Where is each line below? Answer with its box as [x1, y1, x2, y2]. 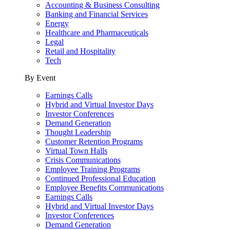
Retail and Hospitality [45, 47, 116, 55]
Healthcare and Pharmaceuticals [45, 28, 148, 37]
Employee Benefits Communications [45, 183, 164, 192]
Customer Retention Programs [45, 137, 143, 146]
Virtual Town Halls [45, 146, 107, 155]
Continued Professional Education [45, 174, 156, 183]
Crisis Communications [45, 156, 121, 164]
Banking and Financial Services [45, 10, 148, 18]
